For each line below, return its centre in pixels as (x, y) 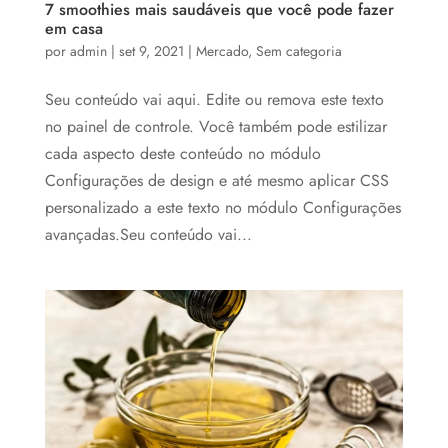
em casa (73, 28)
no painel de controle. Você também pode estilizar (215, 126)
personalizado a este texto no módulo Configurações (222, 207)
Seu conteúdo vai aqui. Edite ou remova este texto (214, 99)
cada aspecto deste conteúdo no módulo (182, 153)
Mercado (221, 50)
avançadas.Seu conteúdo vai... (148, 234)
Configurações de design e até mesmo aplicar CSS (216, 180)
